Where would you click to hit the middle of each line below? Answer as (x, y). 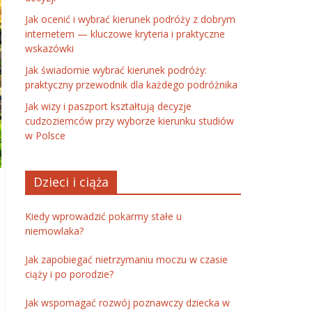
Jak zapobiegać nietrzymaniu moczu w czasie (126, 259)
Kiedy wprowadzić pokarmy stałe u (103, 216)
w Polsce (45, 135)
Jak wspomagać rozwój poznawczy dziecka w (127, 303)
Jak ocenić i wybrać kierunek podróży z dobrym (130, 19)
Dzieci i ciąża (71, 182)
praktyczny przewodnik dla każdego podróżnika (131, 85)
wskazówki (49, 48)
